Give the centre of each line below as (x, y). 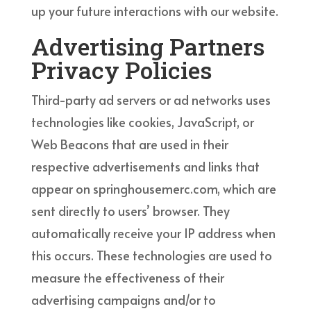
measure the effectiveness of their (127, 277)
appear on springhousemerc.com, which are (153, 188)
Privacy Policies (121, 69)
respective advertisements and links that (145, 166)
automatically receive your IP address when (153, 233)
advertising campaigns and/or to (123, 299)
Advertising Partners (148, 46)
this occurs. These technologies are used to (151, 255)
